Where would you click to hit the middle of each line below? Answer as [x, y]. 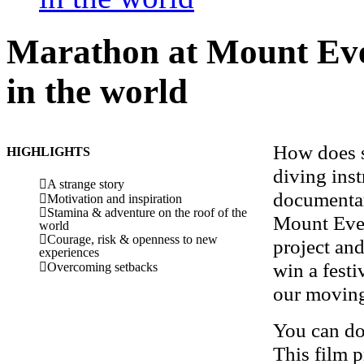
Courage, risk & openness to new [133, 239]
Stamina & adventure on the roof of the [147, 212]
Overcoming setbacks [103, 266]
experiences [69, 252]
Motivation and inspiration [115, 198]
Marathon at [106, 52]
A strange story [86, 184]
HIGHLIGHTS [49, 152]
